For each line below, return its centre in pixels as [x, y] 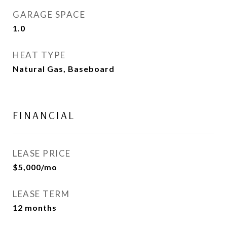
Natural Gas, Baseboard [64, 69]
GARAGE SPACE [49, 14]
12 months [35, 207]
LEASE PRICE [42, 153]
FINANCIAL [44, 115]
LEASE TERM [41, 194]
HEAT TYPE [39, 55]
